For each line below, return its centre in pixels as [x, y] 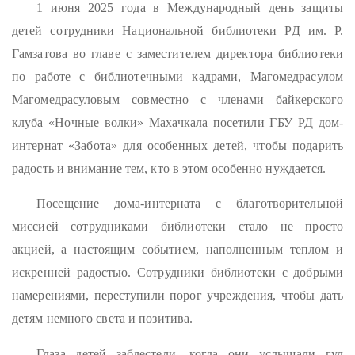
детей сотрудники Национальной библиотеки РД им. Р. [177, 30]
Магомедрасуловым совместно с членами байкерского [177, 99]
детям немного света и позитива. [103, 319]
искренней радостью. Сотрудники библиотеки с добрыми [177, 273]
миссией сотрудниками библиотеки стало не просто [177, 227]
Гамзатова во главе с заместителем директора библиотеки [177, 53]
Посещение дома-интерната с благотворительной [190, 204]
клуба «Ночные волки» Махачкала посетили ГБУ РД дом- [177, 122]
